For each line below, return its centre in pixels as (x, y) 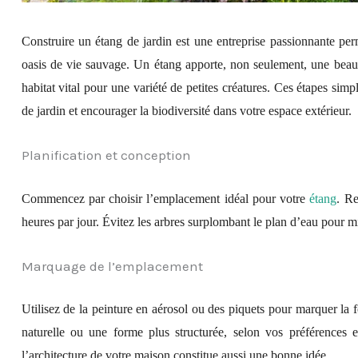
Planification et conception (106, 155)
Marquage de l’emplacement (112, 266)
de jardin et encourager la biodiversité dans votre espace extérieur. (186, 111)
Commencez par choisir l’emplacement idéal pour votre (165, 198)
